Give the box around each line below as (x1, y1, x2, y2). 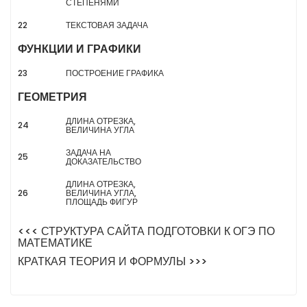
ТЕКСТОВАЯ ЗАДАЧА (66, 19, 148, 31)
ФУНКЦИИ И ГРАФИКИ (18, 41, 141, 57)
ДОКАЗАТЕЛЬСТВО (66, 156, 141, 167)
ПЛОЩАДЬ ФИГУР (66, 196, 138, 208)
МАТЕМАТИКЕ (18, 235, 93, 251)
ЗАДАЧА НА (66, 147, 111, 158)
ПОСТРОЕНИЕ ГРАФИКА (66, 67, 164, 79)
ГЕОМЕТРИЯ (18, 89, 87, 105)
